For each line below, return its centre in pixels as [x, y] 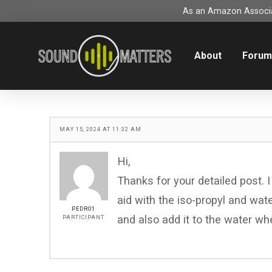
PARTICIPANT [84, 217]
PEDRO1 [84, 209]
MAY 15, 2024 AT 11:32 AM [100, 129]
